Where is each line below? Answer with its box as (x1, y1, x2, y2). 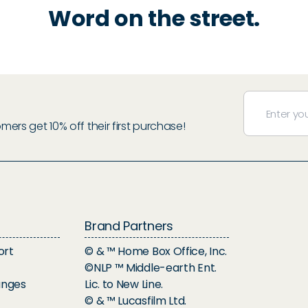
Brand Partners (85, 217, 173, 235)
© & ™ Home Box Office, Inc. (85, 243, 228, 260)
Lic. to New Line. (85, 276, 164, 293)
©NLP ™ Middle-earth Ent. (85, 260, 217, 276)
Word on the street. (47, 3, 261, 34)
